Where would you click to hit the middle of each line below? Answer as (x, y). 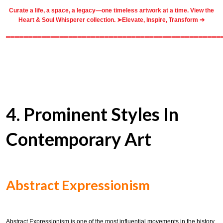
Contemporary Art (79, 139)
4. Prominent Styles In (92, 114)
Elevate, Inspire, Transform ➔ (163, 20)
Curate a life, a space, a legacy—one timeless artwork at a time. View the (111, 10)
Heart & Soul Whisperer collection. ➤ (70, 20)
